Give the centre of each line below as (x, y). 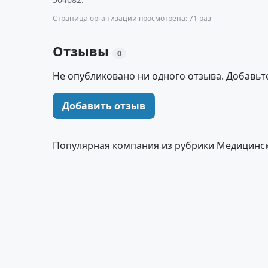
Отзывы (83, 51)
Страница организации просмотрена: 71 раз (132, 18)
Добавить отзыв (104, 106)
